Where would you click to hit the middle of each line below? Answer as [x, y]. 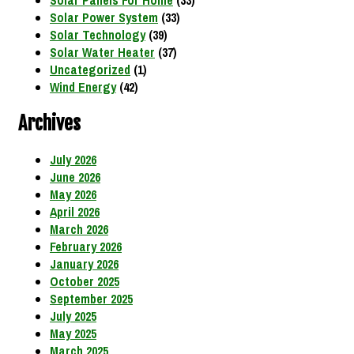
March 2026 [79, 230]
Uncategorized [90, 70]
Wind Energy [83, 87]
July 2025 [73, 316]
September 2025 [91, 299]
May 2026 [73, 195]
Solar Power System [104, 18]
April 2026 [75, 212]
